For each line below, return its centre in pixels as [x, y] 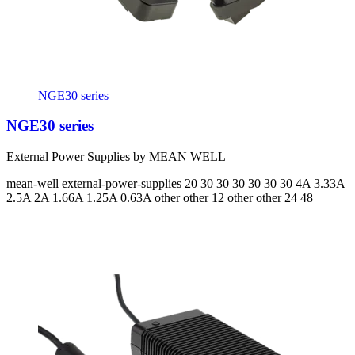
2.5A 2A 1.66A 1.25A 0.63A [80, 198]
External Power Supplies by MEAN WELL [116, 157]
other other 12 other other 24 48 [234, 198]
